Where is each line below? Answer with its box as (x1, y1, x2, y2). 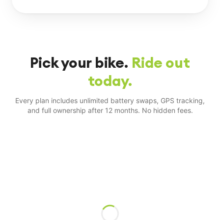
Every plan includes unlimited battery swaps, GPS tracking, (15, 96, 205, 105)
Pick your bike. (30, 53, 128, 72)
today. (87, 71, 133, 90)
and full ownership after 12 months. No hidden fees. (27, 106, 193, 114)
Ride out (131, 53, 190, 72)
